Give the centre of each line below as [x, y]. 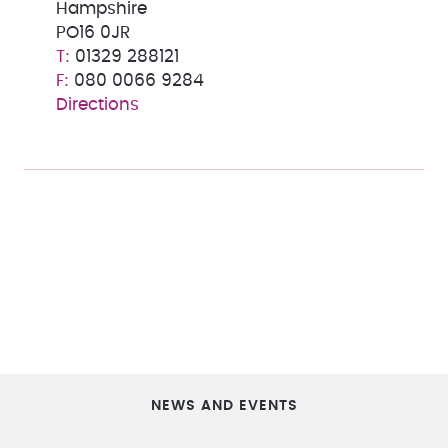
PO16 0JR [93, 33]
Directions [97, 105]
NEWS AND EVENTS [224, 405]
